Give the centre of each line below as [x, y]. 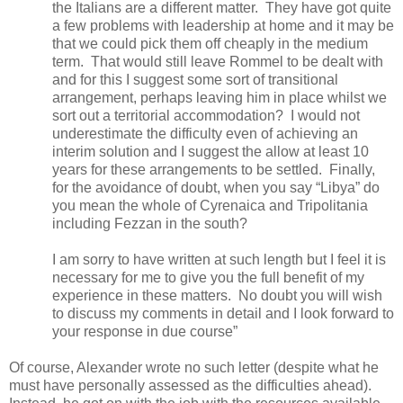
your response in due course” [145, 331]
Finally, [352, 169]
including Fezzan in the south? [150, 223]
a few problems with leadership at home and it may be [223, 25]
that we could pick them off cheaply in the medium [210, 43]
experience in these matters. [142, 295]
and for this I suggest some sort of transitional [195, 79]
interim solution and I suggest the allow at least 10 [210, 151]
